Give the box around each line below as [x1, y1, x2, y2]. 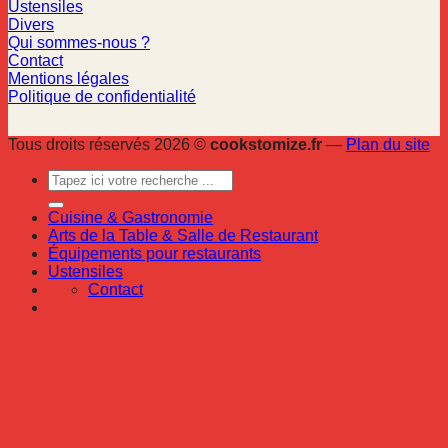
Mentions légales [8, 69, 129, 87]
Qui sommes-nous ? [8, 33, 150, 51]
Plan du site [346, 135, 430, 153]
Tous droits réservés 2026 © [8, 135, 210, 153]
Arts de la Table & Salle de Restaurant [48, 226, 318, 244]
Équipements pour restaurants [48, 244, 261, 262]
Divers [8, 15, 54, 33]
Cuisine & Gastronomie [48, 208, 213, 226]
